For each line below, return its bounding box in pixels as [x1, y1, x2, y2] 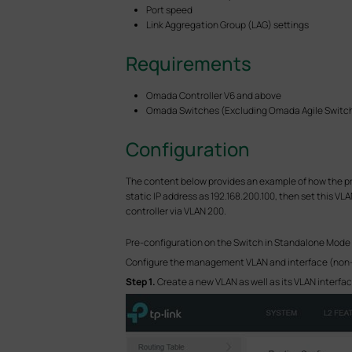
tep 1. [131, 275, 156, 288]
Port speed [146, 3, 193, 16]
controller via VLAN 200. [125, 204, 226, 218]
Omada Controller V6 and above [146, 89, 282, 102]
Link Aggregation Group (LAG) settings [146, 18, 310, 31]
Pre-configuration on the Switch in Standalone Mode [125, 236, 350, 249]
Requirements [125, 50, 251, 76]
